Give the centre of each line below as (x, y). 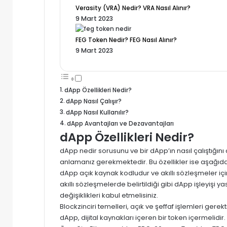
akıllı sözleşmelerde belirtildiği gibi (116, 184)
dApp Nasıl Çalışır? (94, 101)
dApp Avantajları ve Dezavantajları (121, 123)
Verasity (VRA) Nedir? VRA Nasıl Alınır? (133, 8)
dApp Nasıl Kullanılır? (98, 112)
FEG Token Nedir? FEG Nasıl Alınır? (126, 40)
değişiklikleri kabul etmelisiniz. (109, 195)
